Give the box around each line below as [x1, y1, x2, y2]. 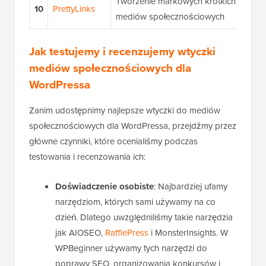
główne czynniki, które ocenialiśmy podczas [29, 135, 198, 148]
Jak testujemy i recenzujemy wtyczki [29, 43, 216, 61]
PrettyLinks [52, 2, 95, 16]
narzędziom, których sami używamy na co [55, 195, 216, 209]
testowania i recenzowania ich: [29, 150, 145, 164]
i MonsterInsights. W [148, 226, 228, 240]
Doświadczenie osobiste [55, 180, 154, 194]
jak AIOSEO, [55, 226, 105, 240]
